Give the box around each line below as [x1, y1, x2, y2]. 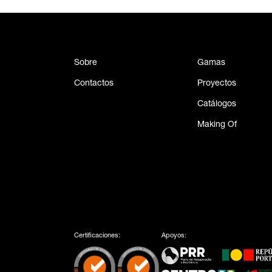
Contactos [74, 80, 114, 88]
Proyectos [197, 80, 237, 88]
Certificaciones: [74, 233, 120, 239]
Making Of [197, 121, 237, 129]
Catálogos [197, 100, 237, 109]
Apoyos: [161, 233, 186, 239]
